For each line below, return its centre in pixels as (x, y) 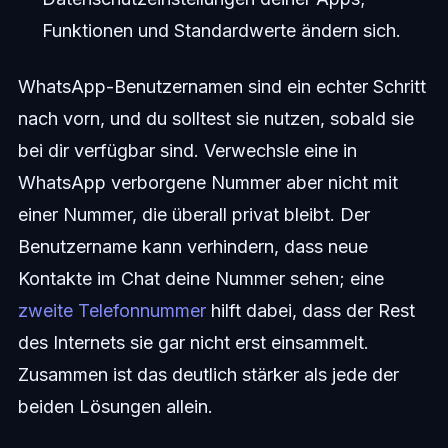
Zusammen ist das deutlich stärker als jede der (208, 374)
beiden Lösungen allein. (115, 406)
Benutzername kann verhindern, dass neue (192, 246)
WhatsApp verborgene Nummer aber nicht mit (207, 182)
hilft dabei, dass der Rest (310, 310)
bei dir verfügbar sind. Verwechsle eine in (187, 150)
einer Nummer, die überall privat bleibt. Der (193, 214)
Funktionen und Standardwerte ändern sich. (221, 30)
